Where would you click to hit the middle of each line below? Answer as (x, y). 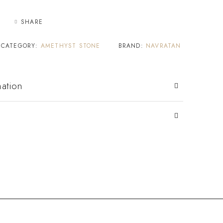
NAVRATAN (164, 46)
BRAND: (132, 46)
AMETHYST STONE (70, 46)
